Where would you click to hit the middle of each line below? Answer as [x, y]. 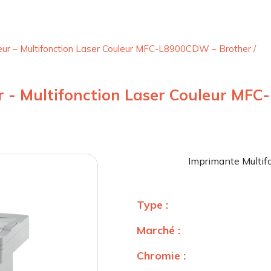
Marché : [158, 230]
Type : [152, 205]
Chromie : [161, 256]
